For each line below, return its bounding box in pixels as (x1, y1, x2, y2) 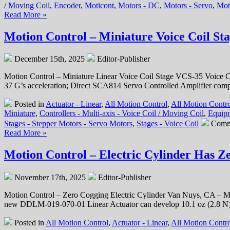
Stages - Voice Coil (137, 119, 199, 128)
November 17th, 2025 (12, 173, 88, 182)
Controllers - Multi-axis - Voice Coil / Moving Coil (40, 109, 204, 118)
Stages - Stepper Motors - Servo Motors (4, 119, 132, 128)
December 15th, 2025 (12, 54, 87, 64)
